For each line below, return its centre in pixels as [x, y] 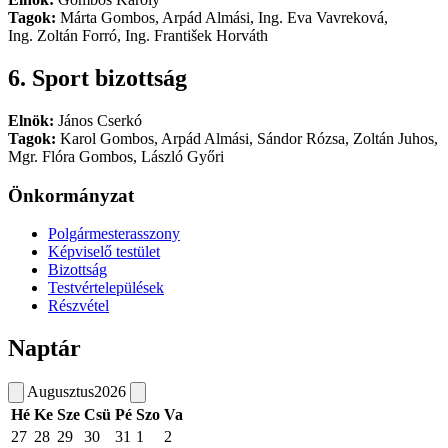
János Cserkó [98, 120]
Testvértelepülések [106, 288]
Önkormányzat [71, 195]
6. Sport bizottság [97, 77]
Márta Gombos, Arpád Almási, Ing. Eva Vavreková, [222, 18]
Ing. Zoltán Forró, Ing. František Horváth [138, 36]
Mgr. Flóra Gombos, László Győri [116, 156]
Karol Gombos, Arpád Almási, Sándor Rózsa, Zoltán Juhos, [247, 138]
